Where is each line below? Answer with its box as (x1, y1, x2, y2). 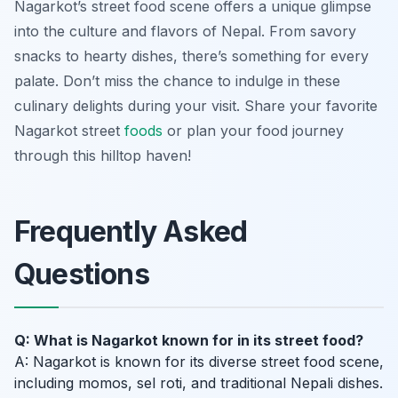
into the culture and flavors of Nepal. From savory (14, 22, 356, 41)
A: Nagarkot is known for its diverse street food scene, (14, 353, 384, 371)
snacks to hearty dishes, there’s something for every (14, 47, 369, 66)
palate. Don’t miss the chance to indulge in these (14, 72, 340, 91)
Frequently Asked (14, 214, 248, 250)
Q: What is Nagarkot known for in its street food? (14, 331, 363, 350)
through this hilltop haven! (14, 147, 191, 165)
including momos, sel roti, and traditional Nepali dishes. (14, 374, 383, 393)
